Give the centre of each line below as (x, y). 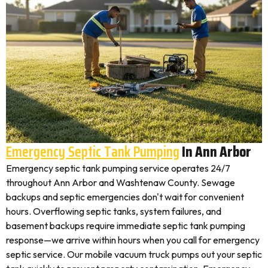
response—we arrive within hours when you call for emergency (133, 240)
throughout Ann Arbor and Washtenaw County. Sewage (121, 182)
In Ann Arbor (215, 152)
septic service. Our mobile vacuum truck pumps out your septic (134, 254)
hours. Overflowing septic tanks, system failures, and (114, 211)
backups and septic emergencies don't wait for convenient (125, 197)
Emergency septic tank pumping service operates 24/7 (118, 168)
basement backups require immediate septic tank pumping (126, 226)
